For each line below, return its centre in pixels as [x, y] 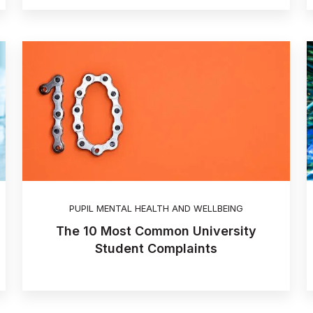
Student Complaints [156, 249]
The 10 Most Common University [156, 231]
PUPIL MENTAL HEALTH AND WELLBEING [156, 209]
